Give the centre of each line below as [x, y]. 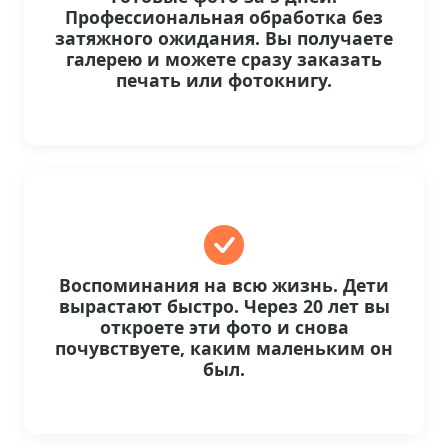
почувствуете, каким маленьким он [224, 348]
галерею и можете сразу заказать [224, 59]
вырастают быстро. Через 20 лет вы [224, 306]
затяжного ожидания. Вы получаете [224, 38]
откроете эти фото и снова [224, 327]
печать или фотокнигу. [224, 80]
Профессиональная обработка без [224, 17]
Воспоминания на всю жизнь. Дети [224, 285]
